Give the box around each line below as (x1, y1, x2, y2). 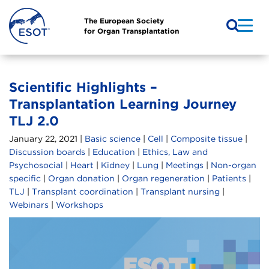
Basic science (85, 134, 141, 144)
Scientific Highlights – (9, 79, 157, 95)
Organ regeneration (122, 174, 205, 184)
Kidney (101, 160, 130, 171)
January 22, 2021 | (9, 134, 85, 144)
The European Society (84, 16, 164, 26)
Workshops (56, 200, 103, 210)
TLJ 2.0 (9, 113, 59, 129)
